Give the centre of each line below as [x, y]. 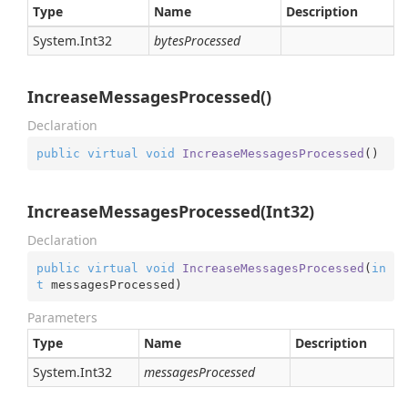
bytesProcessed [197, 41]
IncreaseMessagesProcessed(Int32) [171, 211]
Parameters [62, 317]
